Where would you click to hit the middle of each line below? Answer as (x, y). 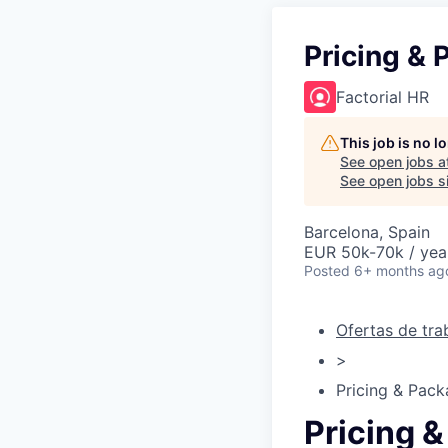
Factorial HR (382, 97)
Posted (327, 270)
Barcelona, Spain (367, 232)
